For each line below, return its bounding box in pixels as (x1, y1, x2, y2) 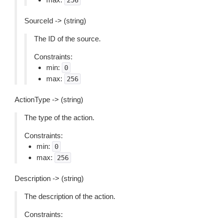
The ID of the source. (34, 35, 101, 43)
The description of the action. (24, 192, 115, 200)
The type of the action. (24, 113, 94, 122)
